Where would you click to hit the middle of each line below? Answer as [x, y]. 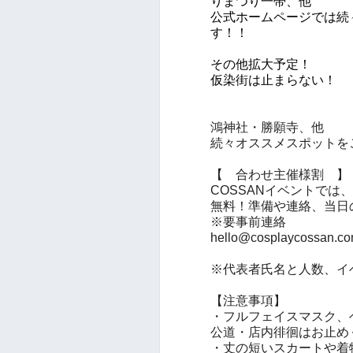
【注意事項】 [248, 300]
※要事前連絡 [248, 221]
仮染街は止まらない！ [273, 80]
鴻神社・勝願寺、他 [267, 127]
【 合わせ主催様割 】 [280, 174]
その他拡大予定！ [261, 64]
